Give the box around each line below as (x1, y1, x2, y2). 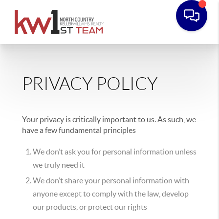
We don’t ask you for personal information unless (33, 147, 197, 156)
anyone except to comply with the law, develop (33, 189, 189, 198)
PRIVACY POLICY (22, 74, 158, 93)
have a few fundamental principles (22, 126, 136, 134)
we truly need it (33, 160, 85, 169)
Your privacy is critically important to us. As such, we (22, 115, 197, 124)
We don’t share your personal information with (33, 176, 190, 185)
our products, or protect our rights (33, 202, 148, 211)
